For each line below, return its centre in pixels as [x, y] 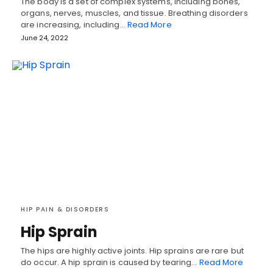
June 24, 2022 [44, 38]
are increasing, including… [74, 25]
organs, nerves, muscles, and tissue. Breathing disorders [134, 13]
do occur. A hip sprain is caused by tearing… [110, 263]
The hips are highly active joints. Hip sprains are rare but [132, 251]
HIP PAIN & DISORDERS [65, 210]
